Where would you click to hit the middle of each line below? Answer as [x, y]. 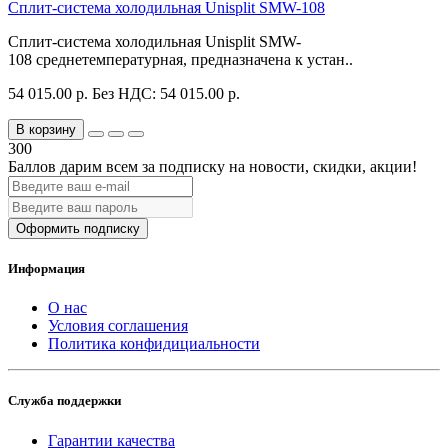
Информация [46, 269]
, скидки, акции [358, 166]
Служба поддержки [64, 401]
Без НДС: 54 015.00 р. [166, 93]
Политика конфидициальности [154, 344]
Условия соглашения [118, 326]
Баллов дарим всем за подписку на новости [156, 166]
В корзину [46, 129]
